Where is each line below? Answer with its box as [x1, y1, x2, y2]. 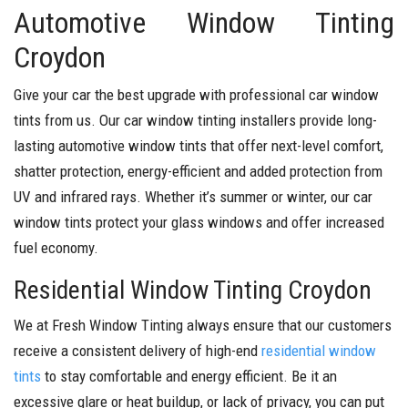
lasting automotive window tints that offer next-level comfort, [14, 136, 383, 155]
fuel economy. [14, 238, 98, 257]
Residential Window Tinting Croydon [14, 274, 372, 305]
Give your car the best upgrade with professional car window [14, 85, 379, 104]
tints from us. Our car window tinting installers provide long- [14, 110, 377, 129]
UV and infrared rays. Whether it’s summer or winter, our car [14, 187, 372, 206]
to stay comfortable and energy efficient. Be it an [41, 366, 337, 385]
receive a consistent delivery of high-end [14, 341, 261, 360]
